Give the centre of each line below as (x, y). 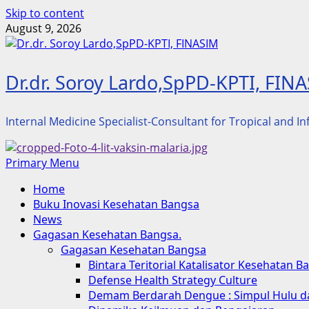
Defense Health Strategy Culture (173, 280)
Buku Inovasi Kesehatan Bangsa (116, 204)
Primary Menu (42, 163)
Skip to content (45, 13)
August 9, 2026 (43, 28)
